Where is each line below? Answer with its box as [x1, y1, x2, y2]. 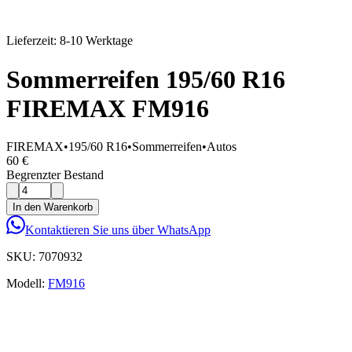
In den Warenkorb [13, 201, 93, 214]
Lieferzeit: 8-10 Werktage [6, 34, 133, 48]
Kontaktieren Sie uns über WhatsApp [25, 223, 211, 237]
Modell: [6, 277, 45, 291]
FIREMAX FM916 [6, 93, 209, 123]
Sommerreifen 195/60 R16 [6, 64, 285, 93]
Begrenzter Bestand [6, 168, 104, 182]
